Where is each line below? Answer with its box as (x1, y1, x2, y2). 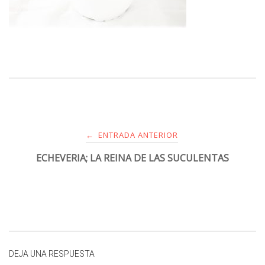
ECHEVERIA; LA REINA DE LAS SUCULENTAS (36, 151, 229, 164)
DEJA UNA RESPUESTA (9, 248, 95, 258)
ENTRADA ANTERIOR (95, 129, 178, 140)
